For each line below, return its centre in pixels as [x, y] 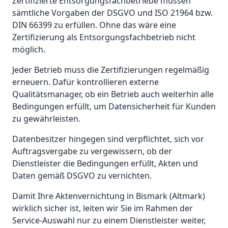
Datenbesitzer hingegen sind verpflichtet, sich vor [108, 139]
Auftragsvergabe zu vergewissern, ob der [92, 151]
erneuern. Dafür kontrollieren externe [85, 82]
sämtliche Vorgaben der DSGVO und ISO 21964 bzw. [112, 13]
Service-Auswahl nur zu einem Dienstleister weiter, [109, 221]
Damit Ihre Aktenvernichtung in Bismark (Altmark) [109, 196]
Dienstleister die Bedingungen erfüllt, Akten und [105, 164]
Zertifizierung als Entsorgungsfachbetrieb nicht [104, 37]
